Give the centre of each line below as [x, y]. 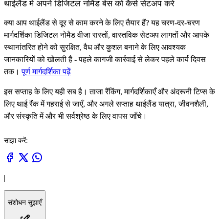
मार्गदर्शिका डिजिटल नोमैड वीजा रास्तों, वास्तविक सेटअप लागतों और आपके [107, 35]
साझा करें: [16, 141]
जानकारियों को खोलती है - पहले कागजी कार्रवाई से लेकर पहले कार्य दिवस [105, 60]
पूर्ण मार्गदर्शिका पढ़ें [46, 72]
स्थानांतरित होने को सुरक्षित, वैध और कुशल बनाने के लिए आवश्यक [95, 47]
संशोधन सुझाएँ [25, 203]
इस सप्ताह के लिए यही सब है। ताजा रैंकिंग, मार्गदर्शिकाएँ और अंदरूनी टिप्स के [109, 92]
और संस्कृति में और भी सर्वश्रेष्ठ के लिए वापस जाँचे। [76, 116]
